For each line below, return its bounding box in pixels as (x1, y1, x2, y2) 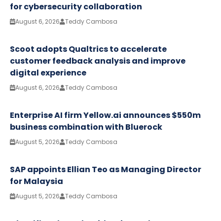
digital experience (10, 67, 86, 78)
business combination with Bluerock (10, 121, 162, 133)
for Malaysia (10, 175, 63, 187)
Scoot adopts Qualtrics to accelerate (10, 43, 167, 55)
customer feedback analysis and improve (10, 55, 185, 67)
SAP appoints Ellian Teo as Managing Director (10, 163, 201, 175)
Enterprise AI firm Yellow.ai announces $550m (10, 109, 201, 121)
